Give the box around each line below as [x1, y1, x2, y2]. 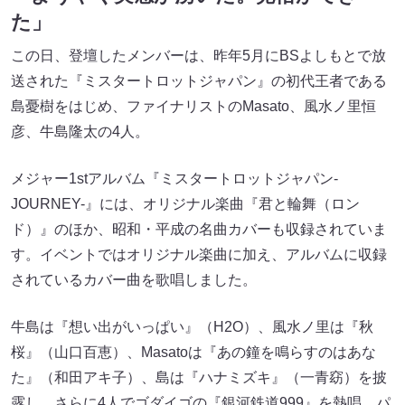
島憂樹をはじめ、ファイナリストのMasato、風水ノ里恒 [11, 98, 376, 114]
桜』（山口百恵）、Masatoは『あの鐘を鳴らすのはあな [11, 344, 376, 360]
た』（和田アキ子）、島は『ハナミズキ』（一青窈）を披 [11, 369, 387, 385]
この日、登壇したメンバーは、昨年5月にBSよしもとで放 [11, 47, 386, 63]
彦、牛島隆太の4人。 [11, 123, 149, 139]
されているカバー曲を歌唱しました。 [11, 271, 257, 287]
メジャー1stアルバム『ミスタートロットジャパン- [11, 170, 338, 186]
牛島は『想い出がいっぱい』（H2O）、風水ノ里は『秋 [11, 318, 373, 334]
